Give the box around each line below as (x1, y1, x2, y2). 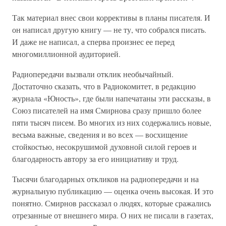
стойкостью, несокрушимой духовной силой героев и (12, 141, 197, 152)
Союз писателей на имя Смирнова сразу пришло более (12, 105, 201, 116)
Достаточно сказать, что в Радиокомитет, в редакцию (12, 81, 196, 91)
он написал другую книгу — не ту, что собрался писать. (12, 24, 206, 35)
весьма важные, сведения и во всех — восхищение (12, 129, 188, 140)
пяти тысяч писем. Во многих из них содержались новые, (12, 117, 211, 128)
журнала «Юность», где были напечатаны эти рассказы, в (12, 93, 211, 103)
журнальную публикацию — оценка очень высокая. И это (12, 186, 213, 196)
